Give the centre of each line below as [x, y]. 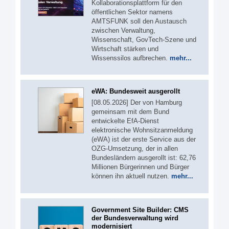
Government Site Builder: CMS [140, 210]
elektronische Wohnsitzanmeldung [142, 130]
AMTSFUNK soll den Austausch [139, 21]
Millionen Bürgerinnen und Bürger [140, 167]
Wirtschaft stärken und [125, 49]
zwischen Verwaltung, [123, 30]
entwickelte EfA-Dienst [125, 121]
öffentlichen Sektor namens [132, 12]
